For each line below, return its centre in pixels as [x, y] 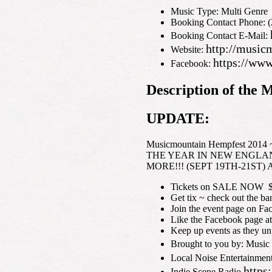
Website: [188, 49]
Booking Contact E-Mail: [220, 35]
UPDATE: [178, 118]
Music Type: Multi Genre [219, 11]
